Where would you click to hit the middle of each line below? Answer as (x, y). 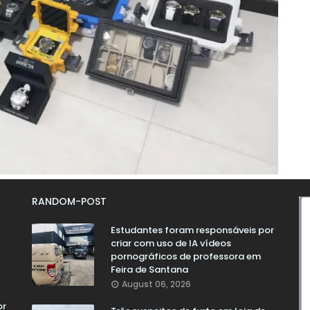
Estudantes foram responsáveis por (192, 230)
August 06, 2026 (156, 284)
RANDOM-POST (69, 202)
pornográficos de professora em (185, 257)
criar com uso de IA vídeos (171, 244)
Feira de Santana (149, 270)
